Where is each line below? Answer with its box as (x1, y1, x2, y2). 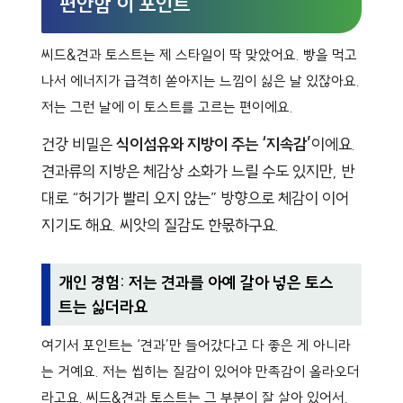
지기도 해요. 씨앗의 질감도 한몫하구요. (41, 215, 279, 237)
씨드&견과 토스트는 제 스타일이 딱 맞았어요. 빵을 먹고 (41, 46, 357, 65)
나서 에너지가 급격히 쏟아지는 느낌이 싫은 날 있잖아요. (41, 72, 360, 91)
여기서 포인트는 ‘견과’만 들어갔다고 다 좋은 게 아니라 (41, 336, 351, 355)
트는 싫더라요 (58, 296, 149, 318)
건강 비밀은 (41, 134, 116, 156)
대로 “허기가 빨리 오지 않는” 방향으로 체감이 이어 (41, 188, 349, 210)
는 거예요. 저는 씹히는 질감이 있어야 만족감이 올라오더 (41, 363, 360, 381)
